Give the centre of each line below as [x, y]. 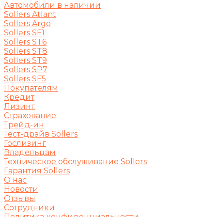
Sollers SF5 [25, 79]
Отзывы [20, 199]
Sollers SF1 [24, 33]
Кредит [19, 97]
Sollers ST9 [25, 61]
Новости [21, 189]
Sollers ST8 [26, 51]
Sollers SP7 [26, 70]
